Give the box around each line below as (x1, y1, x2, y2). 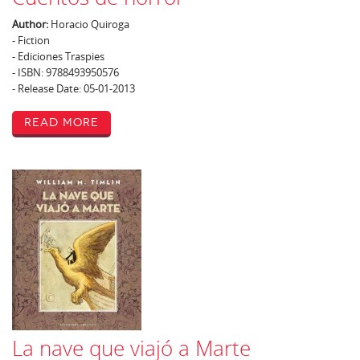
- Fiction (12, 33, 50, 47)
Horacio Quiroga (48, 17, 129, 31)
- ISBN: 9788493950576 (12, 65, 119, 80)
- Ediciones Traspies (12, 49, 104, 63)
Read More (24, 116, 99, 129)
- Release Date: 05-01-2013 (12, 81, 135, 96)
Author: (12, 17, 48, 31)
